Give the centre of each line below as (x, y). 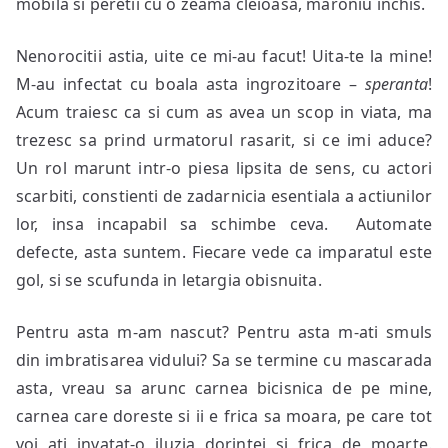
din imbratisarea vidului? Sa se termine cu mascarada (224, 360)
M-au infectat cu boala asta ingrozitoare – (190, 84)
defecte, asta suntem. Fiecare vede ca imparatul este (224, 252)
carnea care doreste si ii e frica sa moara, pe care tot (224, 416)
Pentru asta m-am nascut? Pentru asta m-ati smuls (224, 332)
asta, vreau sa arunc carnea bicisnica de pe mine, (224, 388)
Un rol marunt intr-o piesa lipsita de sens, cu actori (224, 168)
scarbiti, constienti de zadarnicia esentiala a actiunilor (224, 196)
